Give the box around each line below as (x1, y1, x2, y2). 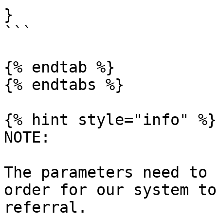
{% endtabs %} (4, 76, 124, 93)
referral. (4, 199, 87, 216)
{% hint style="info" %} (4, 111, 217, 128)
